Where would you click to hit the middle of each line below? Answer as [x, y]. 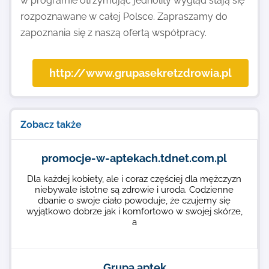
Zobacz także [51, 125]
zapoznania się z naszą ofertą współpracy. [113, 33]
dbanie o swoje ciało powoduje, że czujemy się [134, 201]
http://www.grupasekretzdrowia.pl [141, 73]
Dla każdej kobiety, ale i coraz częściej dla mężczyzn [134, 179]
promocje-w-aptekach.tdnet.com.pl [134, 158]
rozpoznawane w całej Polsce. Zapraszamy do [124, 17]
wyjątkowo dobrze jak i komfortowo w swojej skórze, [134, 211]
